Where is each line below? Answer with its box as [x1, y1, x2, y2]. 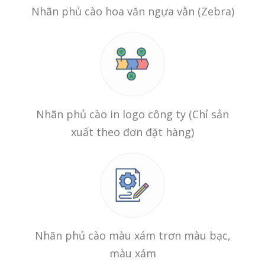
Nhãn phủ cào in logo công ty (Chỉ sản [36, 107, 229, 122]
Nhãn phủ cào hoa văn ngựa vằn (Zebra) [31, 4, 234, 19]
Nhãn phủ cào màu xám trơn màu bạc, [34, 228, 231, 243]
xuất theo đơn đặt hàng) [71, 125, 194, 140]
